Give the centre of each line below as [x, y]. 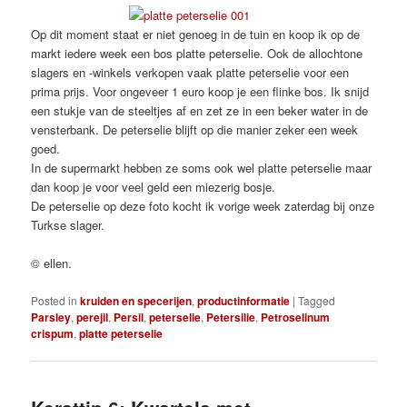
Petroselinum [296, 317]
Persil [129, 317]
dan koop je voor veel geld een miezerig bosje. [154, 187]
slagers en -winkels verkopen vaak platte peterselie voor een [190, 73]
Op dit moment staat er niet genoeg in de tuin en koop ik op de [196, 35]
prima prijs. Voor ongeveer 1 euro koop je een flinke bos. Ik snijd [200, 92]
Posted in [55, 300]
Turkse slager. [68, 225]
